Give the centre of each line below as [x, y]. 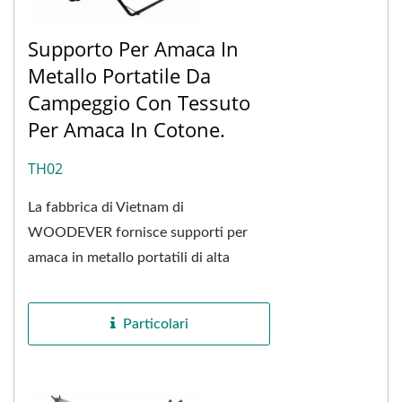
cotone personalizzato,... [104, 307]
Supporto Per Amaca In [133, 48]
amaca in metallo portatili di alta [129, 257]
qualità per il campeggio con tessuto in [149, 282]
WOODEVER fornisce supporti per [138, 232]
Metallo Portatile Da [119, 75]
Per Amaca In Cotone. [127, 129]
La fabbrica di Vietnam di [106, 207]
